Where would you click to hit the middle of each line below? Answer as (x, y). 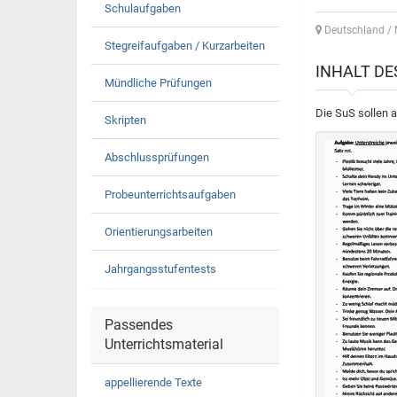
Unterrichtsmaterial (164, 344)
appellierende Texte (153, 382)
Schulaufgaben (143, 8)
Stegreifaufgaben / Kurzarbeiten (185, 46)
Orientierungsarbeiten (159, 232)
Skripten (125, 120)
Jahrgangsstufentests (160, 269)
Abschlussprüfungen (157, 157)
